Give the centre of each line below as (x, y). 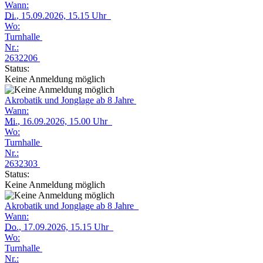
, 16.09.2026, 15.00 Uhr (65, 121)
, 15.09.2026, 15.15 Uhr (64, 16)
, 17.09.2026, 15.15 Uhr (66, 227)
